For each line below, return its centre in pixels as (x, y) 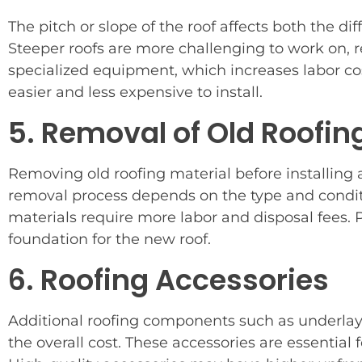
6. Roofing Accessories (168, 280)
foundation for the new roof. (109, 240)
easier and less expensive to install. (135, 93)
